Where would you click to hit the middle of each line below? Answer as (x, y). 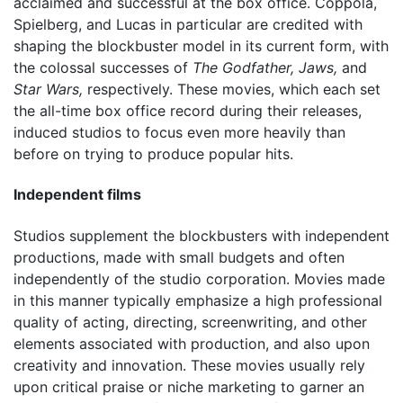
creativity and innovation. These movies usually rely (189, 365)
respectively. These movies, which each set (232, 90)
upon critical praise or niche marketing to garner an (189, 386)
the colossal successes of (103, 68)
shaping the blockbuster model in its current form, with (201, 46)
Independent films (77, 195)
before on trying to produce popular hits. (153, 154)
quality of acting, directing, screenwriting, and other (190, 322)
